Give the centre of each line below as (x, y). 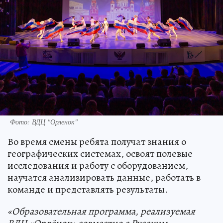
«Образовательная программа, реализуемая (101, 211)
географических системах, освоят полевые (100, 153)
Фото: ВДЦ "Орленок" (44, 121)
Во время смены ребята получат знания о (97, 141)
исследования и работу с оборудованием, (98, 165)
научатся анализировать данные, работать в (104, 177)
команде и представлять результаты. (88, 189)
